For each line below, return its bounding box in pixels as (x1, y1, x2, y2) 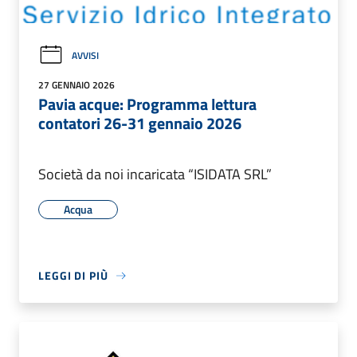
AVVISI (72, 47, 99, 63)
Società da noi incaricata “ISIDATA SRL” (38, 163, 272, 186)
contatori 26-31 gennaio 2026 (38, 111, 241, 136)
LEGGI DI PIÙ (38, 267, 108, 284)
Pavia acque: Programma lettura (38, 92, 257, 117)
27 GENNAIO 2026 (38, 77, 115, 93)
